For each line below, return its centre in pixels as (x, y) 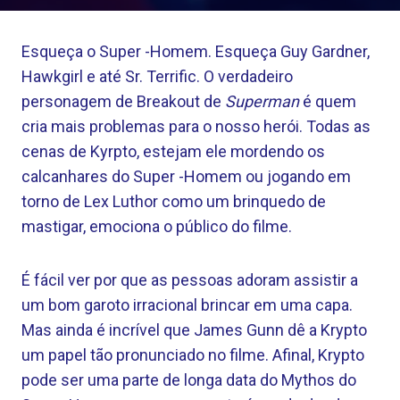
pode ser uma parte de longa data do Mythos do (189, 380)
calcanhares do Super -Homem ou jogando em (186, 176)
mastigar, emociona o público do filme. (157, 226)
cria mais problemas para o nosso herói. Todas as (196, 126)
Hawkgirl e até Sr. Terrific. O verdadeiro (157, 76)
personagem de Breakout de (123, 101)
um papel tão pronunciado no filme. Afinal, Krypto (193, 355)
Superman (262, 101)
